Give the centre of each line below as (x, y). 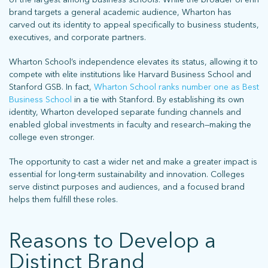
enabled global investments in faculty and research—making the (130, 124)
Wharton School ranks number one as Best (176, 87)
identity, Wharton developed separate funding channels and (125, 112)
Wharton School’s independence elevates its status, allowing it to (133, 62)
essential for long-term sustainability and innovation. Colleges (127, 174)
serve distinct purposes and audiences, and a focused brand (127, 187)
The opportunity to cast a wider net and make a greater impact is (133, 162)
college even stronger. (52, 137)
